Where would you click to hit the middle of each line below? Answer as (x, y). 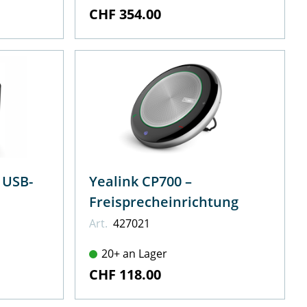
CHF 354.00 (125, 14)
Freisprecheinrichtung (164, 202)
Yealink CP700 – (141, 182)
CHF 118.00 (125, 275)
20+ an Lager (135, 254)
